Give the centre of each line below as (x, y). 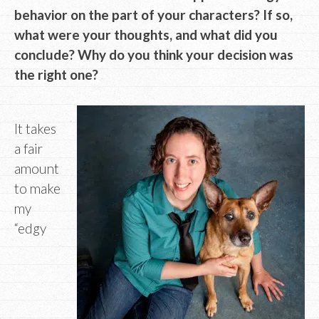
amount (37, 168)
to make (37, 188)
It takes (35, 128)
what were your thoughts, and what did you (146, 35)
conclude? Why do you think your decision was (154, 55)
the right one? (56, 75)
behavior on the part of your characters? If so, (153, 15)
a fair (28, 148)
